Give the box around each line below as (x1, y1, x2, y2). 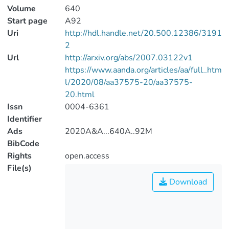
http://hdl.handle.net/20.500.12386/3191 (64, 28, 222, 39)
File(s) (7, 163, 32, 174)
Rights (7, 150, 32, 162)
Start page (7, 15, 48, 27)
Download (167, 176, 207, 188)
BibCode (7, 138, 39, 149)
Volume (7, 3, 36, 14)
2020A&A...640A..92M (64, 126, 152, 137)
